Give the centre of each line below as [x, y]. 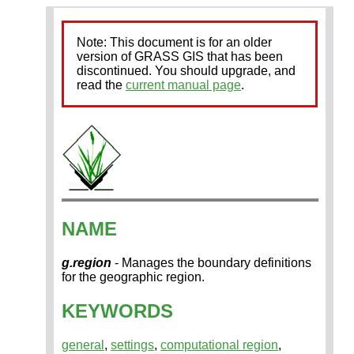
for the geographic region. [133, 277]
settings [132, 345]
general [83, 345]
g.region [87, 262]
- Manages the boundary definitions [211, 262]
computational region [219, 345]
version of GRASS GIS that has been [180, 56]
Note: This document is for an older [174, 42]
